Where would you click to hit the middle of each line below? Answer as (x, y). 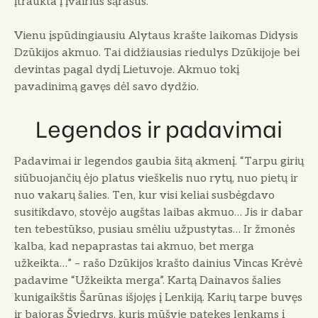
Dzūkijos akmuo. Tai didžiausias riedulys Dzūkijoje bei (157, 53)
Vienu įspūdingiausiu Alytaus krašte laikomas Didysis (156, 36)
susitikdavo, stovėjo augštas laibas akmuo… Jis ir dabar (159, 213)
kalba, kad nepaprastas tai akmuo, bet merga (134, 247)
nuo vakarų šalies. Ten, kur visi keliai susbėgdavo (144, 196)
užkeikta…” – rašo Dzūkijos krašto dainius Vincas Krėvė (158, 264)
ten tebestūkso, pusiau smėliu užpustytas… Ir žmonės (155, 230)
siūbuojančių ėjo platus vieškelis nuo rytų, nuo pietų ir (156, 179)
